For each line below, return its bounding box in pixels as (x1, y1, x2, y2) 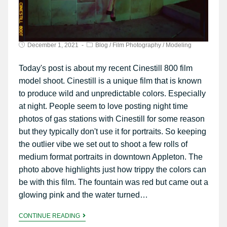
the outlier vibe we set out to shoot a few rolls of (18, 140, 187, 149)
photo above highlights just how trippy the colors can (18, 165, 206, 174)
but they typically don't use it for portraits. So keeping (18, 127, 206, 136)
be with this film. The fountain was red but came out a (18, 178, 208, 187)
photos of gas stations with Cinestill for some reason (18, 115, 205, 124)
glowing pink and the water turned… (18, 191, 148, 200)
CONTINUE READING (18, 212, 80, 220)
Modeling (165, 42, 192, 49)
